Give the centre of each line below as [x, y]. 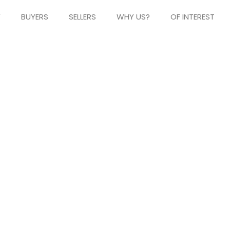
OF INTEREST [192, 17]
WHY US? [133, 17]
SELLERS [82, 17]
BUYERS [34, 17]
